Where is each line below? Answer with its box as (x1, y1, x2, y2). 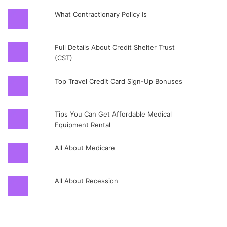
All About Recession (54, 177, 118, 185)
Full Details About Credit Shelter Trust (54, 43, 175, 51)
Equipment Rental (54, 121, 110, 129)
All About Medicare (54, 144, 115, 152)
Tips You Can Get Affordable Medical (54, 110, 172, 118)
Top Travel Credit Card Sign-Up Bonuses (54, 77, 182, 85)
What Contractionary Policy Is (54, 10, 147, 18)
